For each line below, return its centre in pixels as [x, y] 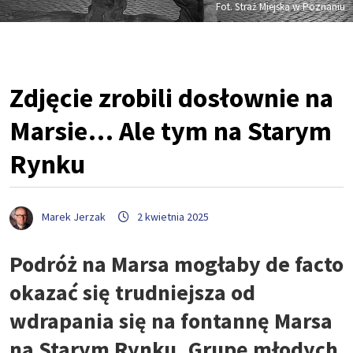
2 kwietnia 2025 [173, 217]
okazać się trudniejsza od [132, 292]
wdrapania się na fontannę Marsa [171, 320]
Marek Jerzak [74, 217]
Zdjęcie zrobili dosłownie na [171, 98]
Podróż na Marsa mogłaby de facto [176, 264]
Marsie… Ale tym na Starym [171, 131]
